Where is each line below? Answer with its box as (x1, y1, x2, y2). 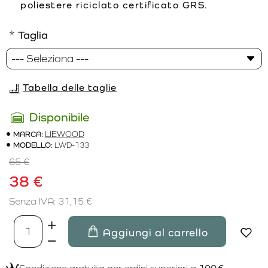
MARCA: (13, 129, 43, 139)
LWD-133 (54, 139, 89, 150)
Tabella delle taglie (23, 82, 117, 94)
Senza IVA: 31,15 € (9, 195, 92, 207)
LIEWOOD (45, 129, 84, 139)
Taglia (18, 28, 48, 41)
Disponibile (29, 109, 89, 124)
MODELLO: (13, 139, 53, 150)
